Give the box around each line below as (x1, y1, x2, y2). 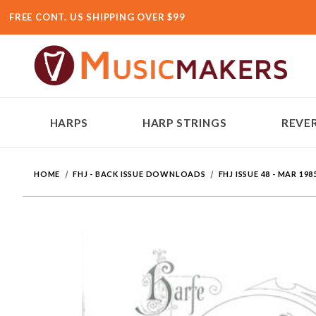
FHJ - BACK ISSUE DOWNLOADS (73, 169, 206, 179)
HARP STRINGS (142, 116, 227, 129)
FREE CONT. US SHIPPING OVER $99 (9, 11, 186, 23)
